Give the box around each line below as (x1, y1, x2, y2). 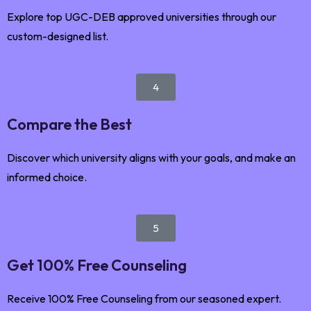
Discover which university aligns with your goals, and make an (7, 150, 296, 165)
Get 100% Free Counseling (7, 255, 187, 275)
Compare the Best (7, 114, 132, 134)
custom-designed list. (7, 28, 108, 43)
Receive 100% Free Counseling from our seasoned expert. (7, 291, 281, 305)
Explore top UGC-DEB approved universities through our (7, 9, 276, 24)
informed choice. (7, 169, 87, 184)
